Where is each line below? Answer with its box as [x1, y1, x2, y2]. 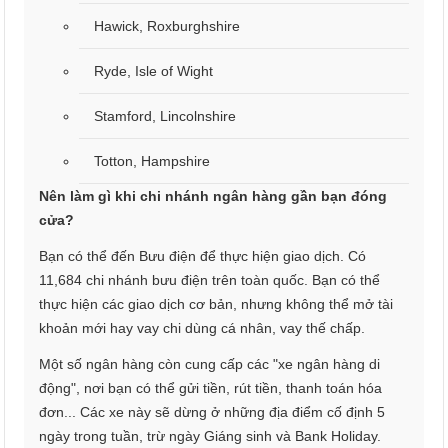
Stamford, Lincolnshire [94, 108, 237, 125]
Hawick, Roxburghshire [94, 18, 241, 35]
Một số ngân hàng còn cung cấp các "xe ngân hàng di [39, 356, 381, 373]
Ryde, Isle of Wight [94, 63, 214, 80]
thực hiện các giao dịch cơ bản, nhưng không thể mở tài [39, 296, 394, 313]
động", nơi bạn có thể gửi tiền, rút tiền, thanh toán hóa [39, 380, 383, 397]
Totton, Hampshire [94, 153, 211, 170]
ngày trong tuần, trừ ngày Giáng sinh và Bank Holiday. [39, 428, 382, 445]
